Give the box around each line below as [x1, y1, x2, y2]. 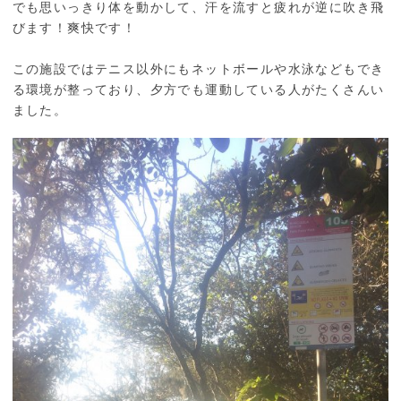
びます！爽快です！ [12, 18, 137, 36]
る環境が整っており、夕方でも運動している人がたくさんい [12, 80, 385, 98]
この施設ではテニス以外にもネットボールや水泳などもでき [12, 59, 385, 77]
